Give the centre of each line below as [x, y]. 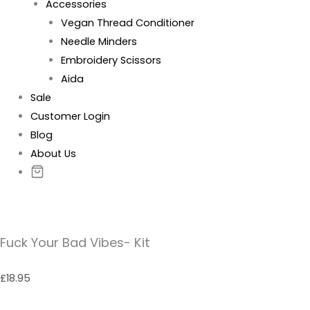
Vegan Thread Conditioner [127, 22]
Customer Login [70, 116]
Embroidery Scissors [111, 60]
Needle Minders [99, 41]
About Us [53, 153]
